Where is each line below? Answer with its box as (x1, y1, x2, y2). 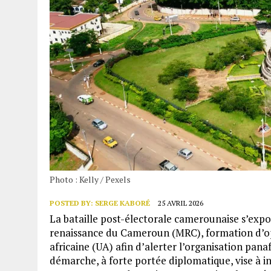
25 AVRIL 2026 (158, 198, 203, 207)
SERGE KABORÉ (95, 198, 150, 207)
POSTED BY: (50, 198, 95, 207)
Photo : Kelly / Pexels (50, 173, 131, 185)
